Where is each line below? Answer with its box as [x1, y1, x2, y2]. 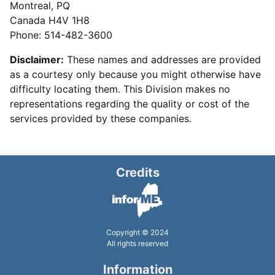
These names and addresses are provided [64, 53, 261, 66]
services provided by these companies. [10, 112, 192, 125]
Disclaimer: [10, 53, 64, 66]
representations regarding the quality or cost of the [10, 98, 249, 110]
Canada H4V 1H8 [10, 14, 90, 27]
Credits [115, 165, 160, 180]
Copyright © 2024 [106, 227, 169, 237]
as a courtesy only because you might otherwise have [10, 68, 261, 81]
